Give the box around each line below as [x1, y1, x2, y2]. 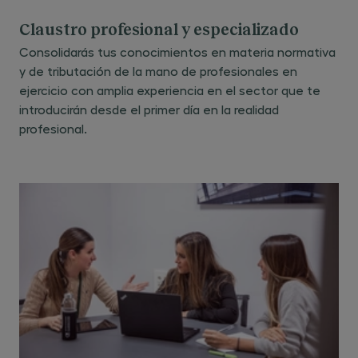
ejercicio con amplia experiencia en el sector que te [19, 82, 320, 97]
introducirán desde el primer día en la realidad [19, 101, 279, 117]
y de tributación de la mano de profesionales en [19, 63, 297, 78]
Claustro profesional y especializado [19, 22, 299, 38]
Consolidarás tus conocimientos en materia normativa [19, 44, 336, 59]
